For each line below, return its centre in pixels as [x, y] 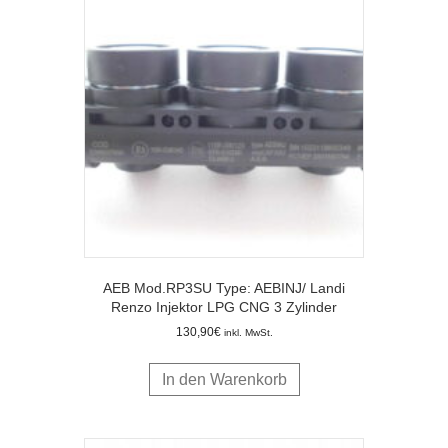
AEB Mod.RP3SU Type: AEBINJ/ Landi [224, 287]
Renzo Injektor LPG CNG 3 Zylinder [224, 306]
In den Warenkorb [224, 379]
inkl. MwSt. [248, 332]
